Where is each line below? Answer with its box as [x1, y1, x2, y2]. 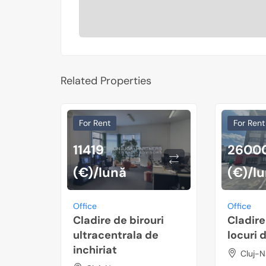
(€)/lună [73, 163, 126, 181]
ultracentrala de [73, 227, 159, 242]
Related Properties [61, 74, 151, 88]
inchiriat [73, 242, 117, 257]
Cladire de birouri [73, 213, 164, 227]
